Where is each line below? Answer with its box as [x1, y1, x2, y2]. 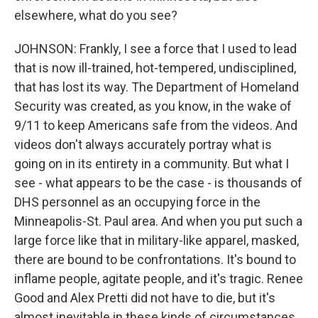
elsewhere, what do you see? [14, 8, 177, 23]
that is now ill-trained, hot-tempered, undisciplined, [14, 60, 296, 75]
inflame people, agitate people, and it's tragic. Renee [14, 271, 303, 286]
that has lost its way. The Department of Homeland [14, 79, 299, 94]
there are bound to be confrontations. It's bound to [14, 252, 296, 267]
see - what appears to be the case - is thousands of [14, 175, 302, 190]
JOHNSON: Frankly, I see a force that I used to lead [14, 41, 297, 56]
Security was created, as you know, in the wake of [14, 99, 292, 114]
